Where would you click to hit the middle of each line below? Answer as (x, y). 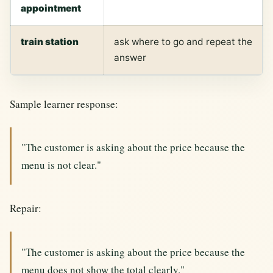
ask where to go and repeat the (183, 41)
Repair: (26, 208)
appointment (51, 8)
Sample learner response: (64, 104)
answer (130, 57)
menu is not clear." (61, 165)
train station (50, 41)
